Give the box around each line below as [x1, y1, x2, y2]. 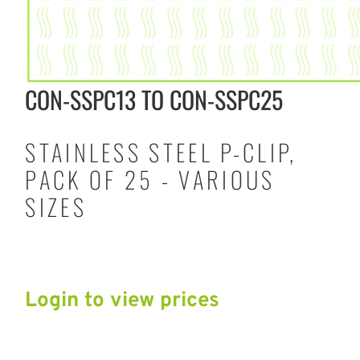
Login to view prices [25, 287, 220, 314]
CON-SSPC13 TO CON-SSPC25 [25, 80, 284, 117]
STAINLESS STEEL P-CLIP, [25, 134, 297, 169]
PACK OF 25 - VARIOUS [25, 162, 276, 196]
